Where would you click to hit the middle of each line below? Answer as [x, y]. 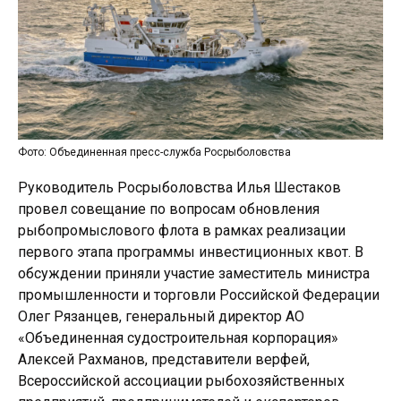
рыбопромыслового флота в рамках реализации [182, 230]
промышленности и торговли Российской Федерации [199, 294]
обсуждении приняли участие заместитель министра [194, 273]
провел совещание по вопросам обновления [169, 209]
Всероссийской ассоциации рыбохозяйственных [181, 380]
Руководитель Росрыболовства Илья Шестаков [179, 187]
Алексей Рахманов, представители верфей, [164, 359]
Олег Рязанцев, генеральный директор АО [161, 316]
